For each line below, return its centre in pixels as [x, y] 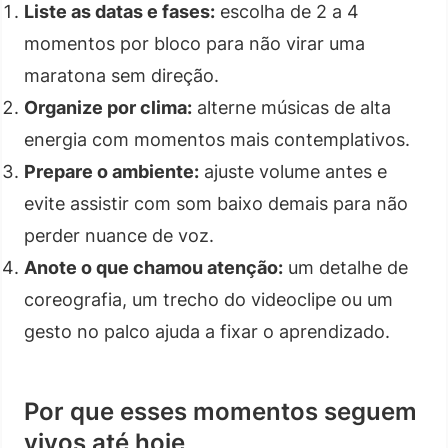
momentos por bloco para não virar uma [194, 43]
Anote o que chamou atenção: [153, 267]
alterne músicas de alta [291, 107]
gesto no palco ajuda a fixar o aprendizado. [207, 331]
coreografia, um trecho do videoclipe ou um [208, 299]
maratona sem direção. [121, 75]
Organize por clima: [108, 107]
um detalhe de [345, 267]
